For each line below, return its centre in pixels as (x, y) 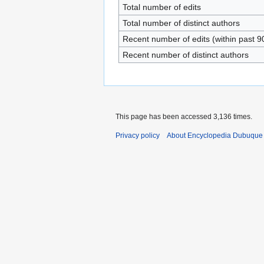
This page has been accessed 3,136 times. (184, 116)
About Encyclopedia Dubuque (215, 135)
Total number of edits (161, 7)
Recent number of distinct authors (185, 55)
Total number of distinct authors (181, 23)
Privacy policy (138, 135)
